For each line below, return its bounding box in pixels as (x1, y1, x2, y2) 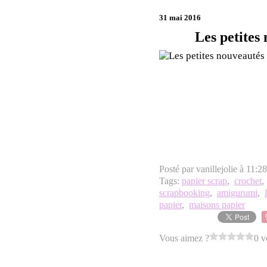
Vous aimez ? (159, 232, 209, 243)
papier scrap (182, 176, 227, 186)
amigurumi (217, 188, 257, 198)
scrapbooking (159, 188, 210, 198)
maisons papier (189, 200, 245, 210)
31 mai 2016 (159, 13, 201, 22)
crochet (234, 176, 262, 186)
